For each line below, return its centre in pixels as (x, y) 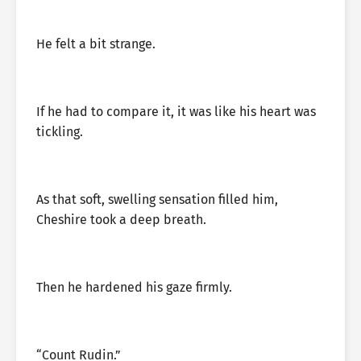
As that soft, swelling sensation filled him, (157, 199)
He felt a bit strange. (96, 44)
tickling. (60, 132)
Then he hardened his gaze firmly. (134, 287)
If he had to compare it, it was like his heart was (176, 112)
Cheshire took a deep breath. (121, 220)
